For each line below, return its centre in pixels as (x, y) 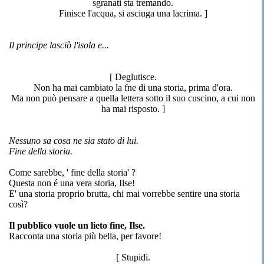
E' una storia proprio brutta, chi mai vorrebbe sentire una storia (124, 194)
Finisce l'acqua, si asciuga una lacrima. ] (133, 13)
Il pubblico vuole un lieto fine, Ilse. (77, 225)
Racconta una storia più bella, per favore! (85, 236)
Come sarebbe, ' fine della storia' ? (72, 172)
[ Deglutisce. (133, 77)
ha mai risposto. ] (133, 109)
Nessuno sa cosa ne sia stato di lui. (74, 141)
